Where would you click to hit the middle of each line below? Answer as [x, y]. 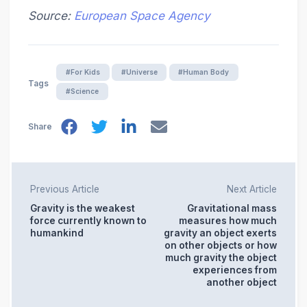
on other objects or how [221, 245]
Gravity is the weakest [82, 208]
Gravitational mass [232, 208]
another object [242, 282]
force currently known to [88, 220]
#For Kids [83, 72]
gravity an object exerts [221, 233]
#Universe [139, 72]
